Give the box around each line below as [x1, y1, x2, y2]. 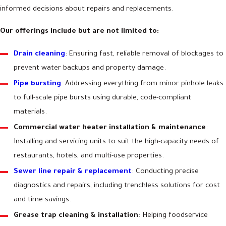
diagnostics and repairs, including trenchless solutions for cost [14, 182, 220, 191]
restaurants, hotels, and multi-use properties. [14, 152, 164, 161]
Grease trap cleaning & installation [14, 212, 139, 220]
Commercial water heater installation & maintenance [14, 124, 206, 133]
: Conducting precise [132, 168, 199, 177]
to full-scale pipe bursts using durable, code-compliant [14, 94, 192, 103]
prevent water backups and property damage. [14, 65, 166, 73]
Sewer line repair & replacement [14, 168, 132, 177]
